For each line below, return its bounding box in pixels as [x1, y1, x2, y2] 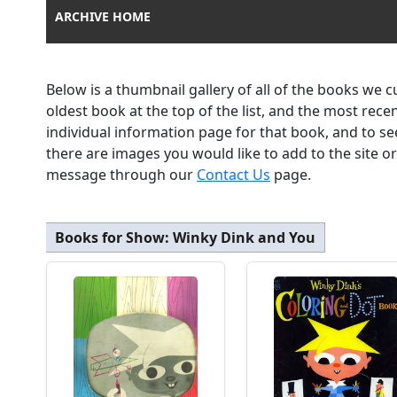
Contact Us [197, 165, 270, 185]
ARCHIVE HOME [55, 8, 151, 26]
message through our [46, 165, 197, 185]
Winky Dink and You [173, 228, 315, 248]
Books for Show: [55, 228, 173, 248]
